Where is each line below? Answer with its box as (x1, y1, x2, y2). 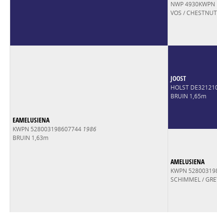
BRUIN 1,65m (170, 92, 206, 100)
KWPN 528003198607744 (12, 124, 83, 133)
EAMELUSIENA (12, 115, 49, 124)
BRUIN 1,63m (12, 133, 48, 142)
